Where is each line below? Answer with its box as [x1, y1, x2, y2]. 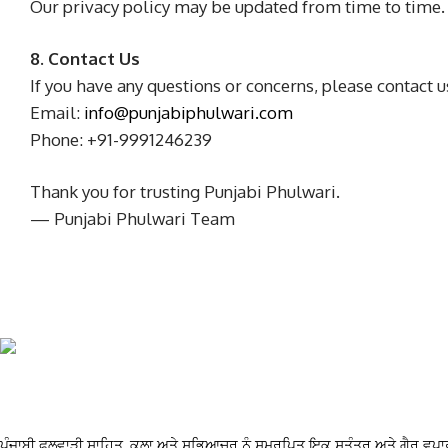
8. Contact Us [30, 48, 140, 69]
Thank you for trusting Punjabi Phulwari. [30, 181, 340, 202]
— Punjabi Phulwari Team [30, 208, 235, 229]
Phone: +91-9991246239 [30, 129, 212, 150]
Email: [30, 102, 84, 123]
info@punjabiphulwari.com [84, 102, 293, 123]
